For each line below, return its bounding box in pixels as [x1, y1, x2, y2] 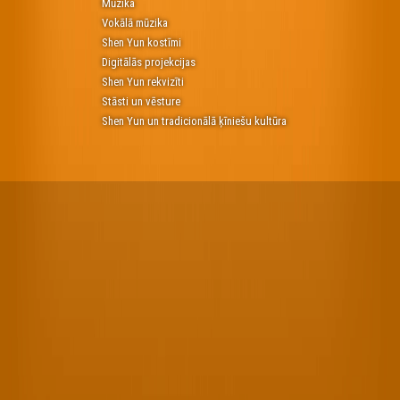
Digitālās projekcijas [101, 55, 196, 70]
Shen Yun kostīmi [101, 36, 181, 50]
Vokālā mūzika [101, 16, 168, 30]
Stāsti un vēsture [101, 95, 180, 109]
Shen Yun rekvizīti [101, 75, 184, 89]
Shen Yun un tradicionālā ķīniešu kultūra [101, 114, 287, 129]
